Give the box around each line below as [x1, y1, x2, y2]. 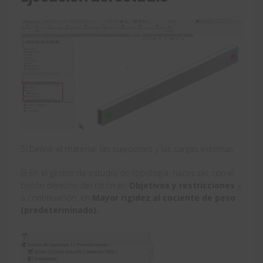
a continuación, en [21, 192, 92, 204]
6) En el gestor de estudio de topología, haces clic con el [21, 167, 234, 179]
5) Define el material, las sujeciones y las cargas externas [21, 143, 234, 155]
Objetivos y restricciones [129, 180, 235, 191]
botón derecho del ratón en [21, 180, 129, 191]
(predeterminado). [21, 204, 99, 216]
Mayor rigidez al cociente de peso [92, 192, 235, 204]
